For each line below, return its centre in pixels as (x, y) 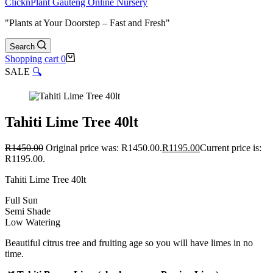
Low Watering (33, 222)
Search (22, 47)
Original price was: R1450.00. (104, 147)
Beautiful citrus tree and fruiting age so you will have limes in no (129, 243)
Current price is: (231, 147)
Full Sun (21, 200)
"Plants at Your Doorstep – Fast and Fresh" (87, 23)
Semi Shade (28, 211)
